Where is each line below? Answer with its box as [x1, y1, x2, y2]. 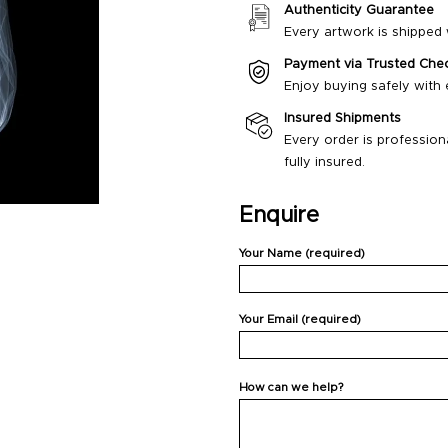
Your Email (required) [239, 314, 361, 326]
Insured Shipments [284, 112, 401, 126]
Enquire [239, 205, 319, 227]
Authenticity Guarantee [284, 4, 434, 18]
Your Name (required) [239, 248, 365, 260]
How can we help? [239, 381, 343, 393]
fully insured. [284, 156, 365, 170]
